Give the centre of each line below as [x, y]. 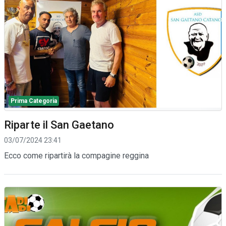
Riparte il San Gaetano [59, 125]
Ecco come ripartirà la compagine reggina [76, 155]
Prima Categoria [34, 101]
